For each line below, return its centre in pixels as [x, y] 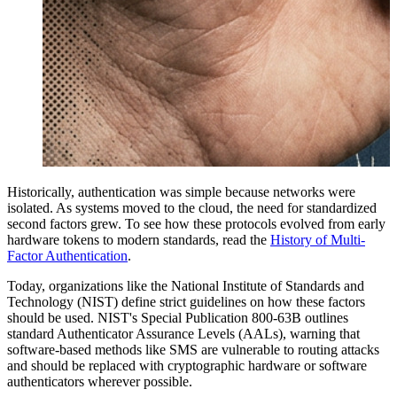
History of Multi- [318, 239]
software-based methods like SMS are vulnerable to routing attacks [193, 349]
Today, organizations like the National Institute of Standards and [186, 285]
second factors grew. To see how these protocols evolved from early [196, 223]
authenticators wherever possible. [100, 381]
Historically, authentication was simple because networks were [181, 191]
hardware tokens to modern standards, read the [139, 239]
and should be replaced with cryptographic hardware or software [187, 365]
